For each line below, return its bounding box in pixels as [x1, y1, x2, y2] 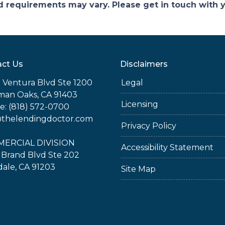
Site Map [121, 164, 156, 174]
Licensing [121, 99, 158, 109]
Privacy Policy [121, 121, 176, 131]
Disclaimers [120, 59, 168, 69]
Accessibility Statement [121, 143, 213, 152]
